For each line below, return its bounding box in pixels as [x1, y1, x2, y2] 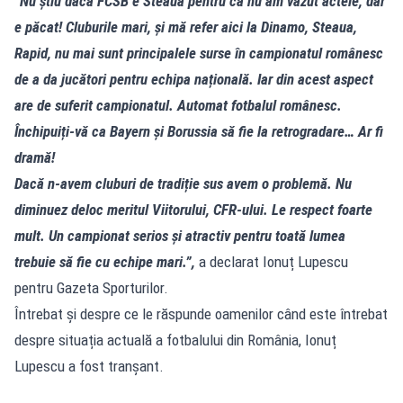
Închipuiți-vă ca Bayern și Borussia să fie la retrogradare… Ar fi [14, 121, 383, 140]
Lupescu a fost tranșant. [14, 356, 164, 375]
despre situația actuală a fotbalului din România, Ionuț [14, 330, 336, 349]
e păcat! [14, 17, 62, 36]
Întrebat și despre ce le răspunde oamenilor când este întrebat [14, 304, 388, 323]
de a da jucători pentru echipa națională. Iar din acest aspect [14, 69, 373, 88]
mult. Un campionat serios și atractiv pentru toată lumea [14, 226, 345, 245]
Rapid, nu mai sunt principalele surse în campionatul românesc [14, 43, 383, 62]
